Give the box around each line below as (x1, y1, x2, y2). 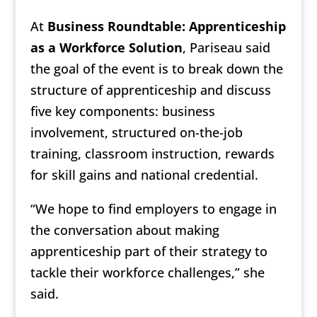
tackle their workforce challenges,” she (30, 263, 265, 281)
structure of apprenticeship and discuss (30, 81, 271, 98)
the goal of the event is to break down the (30, 59, 283, 77)
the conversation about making (30, 221, 219, 238)
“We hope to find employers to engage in (30, 200, 277, 217)
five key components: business (30, 102, 215, 120)
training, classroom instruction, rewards (30, 144, 275, 162)
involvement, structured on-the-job (30, 123, 243, 141)
